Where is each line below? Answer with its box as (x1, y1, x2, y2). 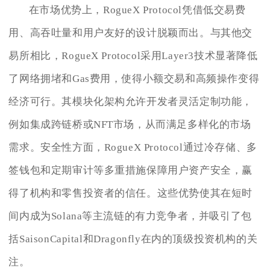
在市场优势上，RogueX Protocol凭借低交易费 (28, 4, 246, 16)
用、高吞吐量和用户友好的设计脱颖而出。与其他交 (8, 27, 253, 39)
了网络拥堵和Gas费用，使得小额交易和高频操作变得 (8, 73, 260, 85)
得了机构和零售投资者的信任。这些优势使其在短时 (8, 187, 253, 199)
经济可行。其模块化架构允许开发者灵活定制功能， (8, 96, 253, 108)
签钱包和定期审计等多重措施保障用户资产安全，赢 (8, 165, 253, 177)
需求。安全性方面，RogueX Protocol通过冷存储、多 (8, 142, 257, 154)
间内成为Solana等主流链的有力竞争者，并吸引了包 (8, 210, 252, 222)
